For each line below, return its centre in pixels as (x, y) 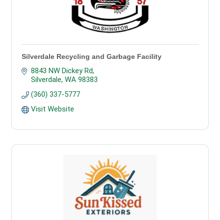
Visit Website (52, 109)
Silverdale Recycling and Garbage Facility (92, 56)
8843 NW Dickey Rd (62, 71)
